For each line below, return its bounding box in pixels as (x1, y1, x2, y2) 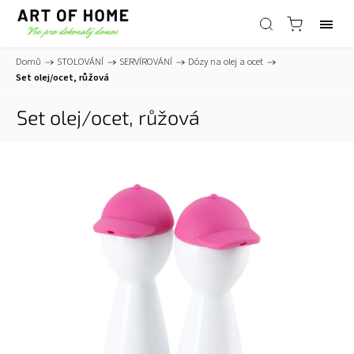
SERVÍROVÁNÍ (119, 55, 172, 69)
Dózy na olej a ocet (188, 55, 263, 69)
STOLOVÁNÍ (57, 55, 104, 69)
